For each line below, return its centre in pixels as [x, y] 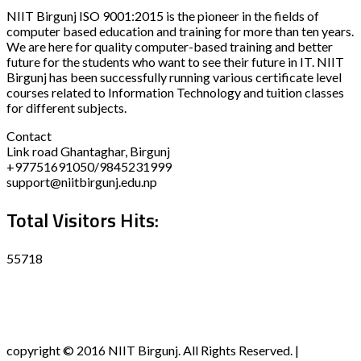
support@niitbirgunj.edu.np [82, 181]
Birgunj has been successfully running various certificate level [174, 77]
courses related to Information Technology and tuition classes [175, 92]
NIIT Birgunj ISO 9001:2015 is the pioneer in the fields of [163, 15]
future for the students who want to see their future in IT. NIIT [175, 61]
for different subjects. [66, 107]
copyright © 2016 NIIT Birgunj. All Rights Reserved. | [153, 350]
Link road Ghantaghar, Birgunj [88, 151]
